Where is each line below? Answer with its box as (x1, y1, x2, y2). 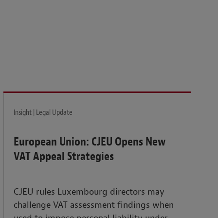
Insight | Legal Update (14, 108, 73, 118)
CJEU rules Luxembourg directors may (14, 186, 165, 198)
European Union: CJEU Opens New (14, 134, 166, 149)
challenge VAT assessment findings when (14, 200, 174, 211)
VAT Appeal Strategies (14, 149, 114, 164)
